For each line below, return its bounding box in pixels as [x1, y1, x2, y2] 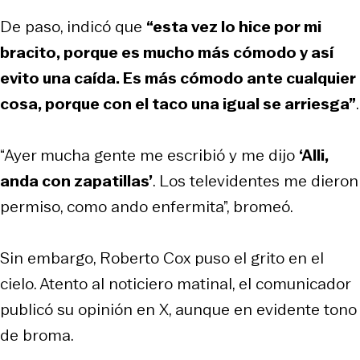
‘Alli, [299, 144, 329, 167]
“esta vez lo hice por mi [146, 15, 321, 39]
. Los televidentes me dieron [153, 170, 358, 193]
